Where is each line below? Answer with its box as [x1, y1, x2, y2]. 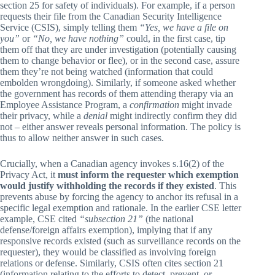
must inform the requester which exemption [58, 169, 239, 180]
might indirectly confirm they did [107, 110, 237, 122]
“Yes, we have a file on [139, 22, 228, 33]
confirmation [130, 99, 179, 110]
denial [83, 110, 107, 122]
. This [214, 180, 236, 192]
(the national [143, 214, 193, 225]
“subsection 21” [79, 214, 143, 225]
